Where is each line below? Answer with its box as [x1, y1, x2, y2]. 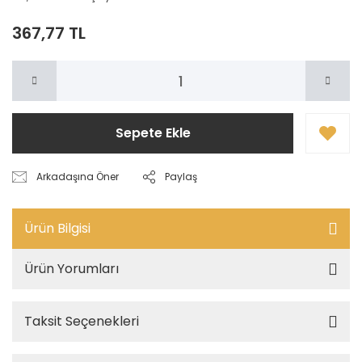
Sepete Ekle [115, 124, 191, 142]
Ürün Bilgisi [24, 219, 90, 238]
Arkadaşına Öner [36, 170, 120, 183]
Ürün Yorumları [24, 259, 119, 278]
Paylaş [165, 170, 198, 183]
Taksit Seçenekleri [24, 312, 139, 330]
